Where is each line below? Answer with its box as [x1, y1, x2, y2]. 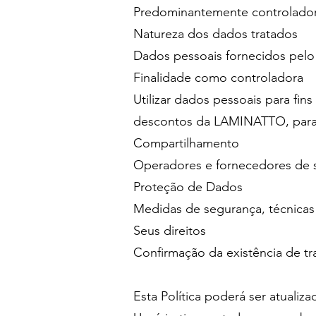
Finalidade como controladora [133, 70, 303, 85]
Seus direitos [133, 223, 206, 238]
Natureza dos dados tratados [133, 26, 298, 42]
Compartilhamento [133, 135, 239, 151]
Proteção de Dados [133, 179, 243, 195]
